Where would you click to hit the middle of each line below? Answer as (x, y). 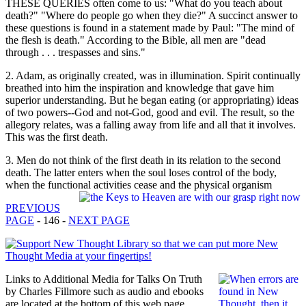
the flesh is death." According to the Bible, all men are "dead (136, 40)
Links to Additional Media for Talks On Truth (104, 279)
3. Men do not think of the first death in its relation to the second (143, 161)
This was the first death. (57, 137)
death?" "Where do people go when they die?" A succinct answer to (152, 16)
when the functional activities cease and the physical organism (139, 185)
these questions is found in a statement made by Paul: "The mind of (150, 28)
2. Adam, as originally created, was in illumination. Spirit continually (153, 76)
